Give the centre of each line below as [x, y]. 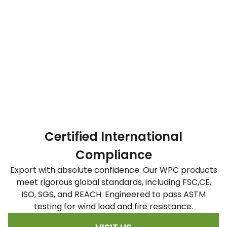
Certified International [113, 137]
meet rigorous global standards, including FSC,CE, [113, 182]
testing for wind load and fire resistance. [113, 207]
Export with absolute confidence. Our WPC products [113, 170]
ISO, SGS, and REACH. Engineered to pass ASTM [113, 195]
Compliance [113, 155]
